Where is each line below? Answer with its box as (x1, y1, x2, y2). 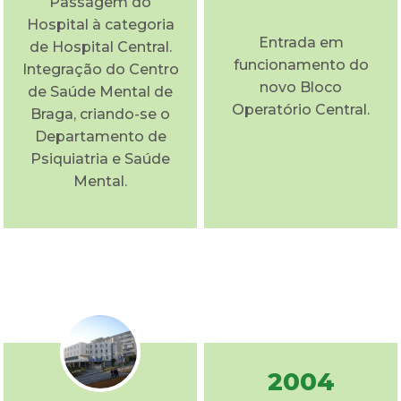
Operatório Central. (232, 100, 370, 118)
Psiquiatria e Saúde (30, 149, 170, 167)
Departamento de (34, 127, 166, 145)
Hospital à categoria (26, 15, 175, 33)
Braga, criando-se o (30, 105, 170, 123)
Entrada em (258, 33, 344, 51)
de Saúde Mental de (28, 82, 173, 100)
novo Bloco (260, 78, 342, 96)
